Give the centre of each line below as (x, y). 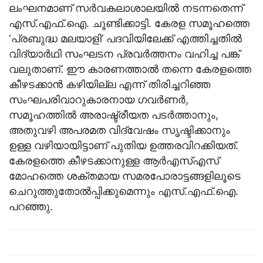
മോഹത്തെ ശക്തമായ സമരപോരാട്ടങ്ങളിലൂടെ (125, 176)
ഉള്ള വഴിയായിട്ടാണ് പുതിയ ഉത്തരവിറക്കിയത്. (124, 146)
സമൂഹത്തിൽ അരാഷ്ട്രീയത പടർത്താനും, (114, 115)
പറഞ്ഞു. (31, 207)
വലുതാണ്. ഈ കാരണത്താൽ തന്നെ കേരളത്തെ (130, 69)
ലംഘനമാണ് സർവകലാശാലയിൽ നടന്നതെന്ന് (126, 8)
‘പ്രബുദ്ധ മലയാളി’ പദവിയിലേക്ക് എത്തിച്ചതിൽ (125, 39)
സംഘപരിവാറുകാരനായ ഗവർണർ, (99, 100)
